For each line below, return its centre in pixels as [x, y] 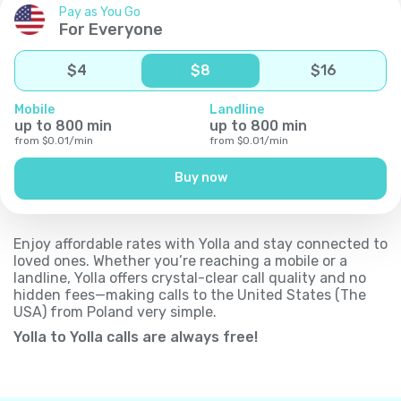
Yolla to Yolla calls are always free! [136, 337]
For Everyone [111, 29]
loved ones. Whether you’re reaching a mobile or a [180, 260]
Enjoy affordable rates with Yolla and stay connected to [200, 243]
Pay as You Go [100, 12]
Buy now [200, 178]
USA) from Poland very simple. [115, 311]
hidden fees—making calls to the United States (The [190, 294]
